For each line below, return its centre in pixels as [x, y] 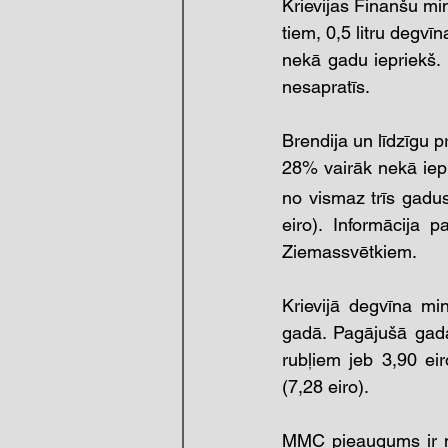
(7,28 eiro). [327, 386]
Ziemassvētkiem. [351, 251]
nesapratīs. [328, 86]
